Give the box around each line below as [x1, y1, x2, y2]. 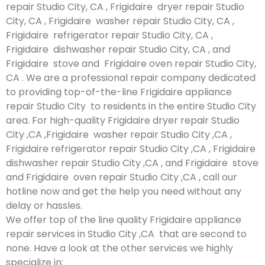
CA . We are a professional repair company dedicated [6, 70, 256, 85]
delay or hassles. [6, 198, 82, 212]
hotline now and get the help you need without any [6, 184, 241, 198]
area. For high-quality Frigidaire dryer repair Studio [6, 113, 240, 127]
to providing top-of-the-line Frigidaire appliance [6, 85, 232, 99]
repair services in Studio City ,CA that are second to [6, 227, 247, 241]
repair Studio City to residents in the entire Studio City [6, 99, 256, 113]
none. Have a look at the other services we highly [6, 241, 233, 255]
